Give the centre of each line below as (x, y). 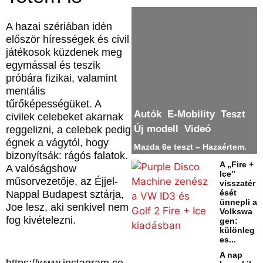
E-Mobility (191, 114)
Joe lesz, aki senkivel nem (67, 208)
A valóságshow (41, 169)
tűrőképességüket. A (53, 104)
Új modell (156, 129)
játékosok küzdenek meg (64, 53)
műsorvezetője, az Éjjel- (62, 182)
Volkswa (236, 211)
